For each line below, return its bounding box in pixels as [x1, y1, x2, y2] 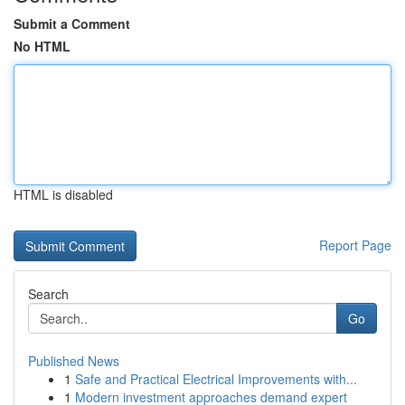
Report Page [319, 236, 391, 254]
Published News [28, 352, 119, 370]
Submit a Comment [14, 14, 130, 33]
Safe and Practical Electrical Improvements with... [75, 370, 357, 388]
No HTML [14, 37, 71, 55]
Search [28, 285, 69, 303]
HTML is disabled [14, 185, 113, 203]
